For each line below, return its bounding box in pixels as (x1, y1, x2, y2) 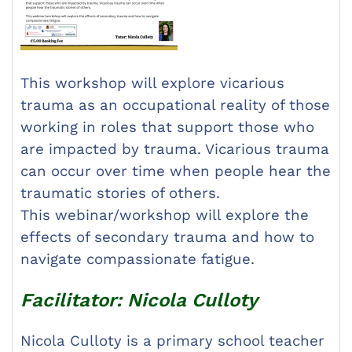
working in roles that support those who (20, 119, 314, 137)
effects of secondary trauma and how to (20, 229, 314, 247)
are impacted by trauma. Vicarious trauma (20, 141, 329, 159)
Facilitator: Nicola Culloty (20, 289, 258, 312)
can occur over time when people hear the (20, 163, 331, 181)
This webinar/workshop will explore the (20, 207, 309, 225)
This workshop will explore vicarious (20, 75, 284, 93)
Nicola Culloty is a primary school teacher (20, 332, 324, 350)
